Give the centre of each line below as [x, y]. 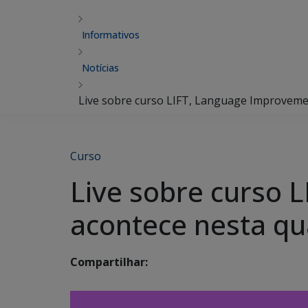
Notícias [100, 68]
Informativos [111, 35]
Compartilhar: [109, 262]
